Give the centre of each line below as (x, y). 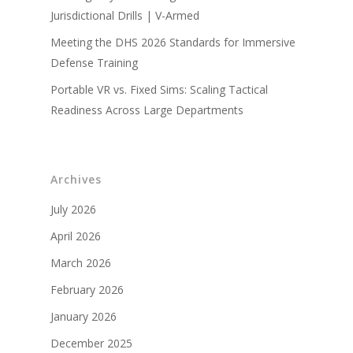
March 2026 (81, 262)
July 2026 (73, 209)
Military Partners (269, 24)
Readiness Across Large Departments (147, 110)
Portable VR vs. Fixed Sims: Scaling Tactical (159, 89)
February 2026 (87, 289)
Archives (76, 179)
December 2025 (91, 343)
